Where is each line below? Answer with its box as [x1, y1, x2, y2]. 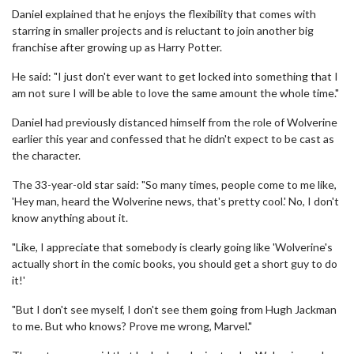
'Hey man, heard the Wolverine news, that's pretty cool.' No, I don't [12, 194, 339, 208]
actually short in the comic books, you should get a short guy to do [12, 257, 337, 270]
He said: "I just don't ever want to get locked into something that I [12, 70, 338, 83]
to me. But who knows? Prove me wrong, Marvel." [12, 319, 252, 333]
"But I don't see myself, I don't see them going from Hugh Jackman [12, 303, 337, 316]
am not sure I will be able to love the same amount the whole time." [12, 86, 339, 100]
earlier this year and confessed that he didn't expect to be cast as [12, 132, 334, 145]
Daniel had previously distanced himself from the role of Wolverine [12, 115, 337, 129]
